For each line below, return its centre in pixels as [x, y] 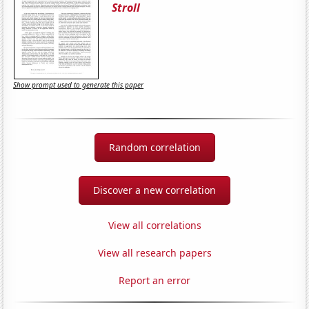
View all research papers [154, 252]
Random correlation [154, 147]
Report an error [154, 280]
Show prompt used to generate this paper [79, 85]
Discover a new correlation [154, 190]
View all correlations [154, 225]
